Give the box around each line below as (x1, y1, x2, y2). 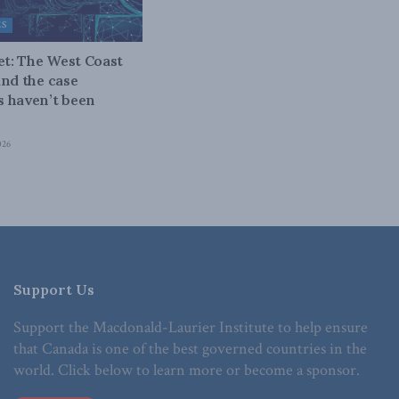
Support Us (13, 281, 94, 299)
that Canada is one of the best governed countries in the (13, 338, 367, 360)
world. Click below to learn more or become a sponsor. (13, 360, 360, 381)
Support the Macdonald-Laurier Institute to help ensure (13, 317, 368, 338)
